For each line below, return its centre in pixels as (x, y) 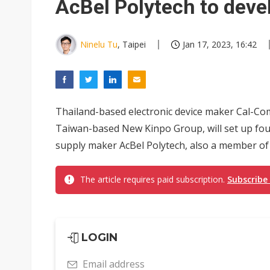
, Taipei (132, 44)
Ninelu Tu (99, 44)
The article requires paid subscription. (154, 179)
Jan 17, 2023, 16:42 (220, 44)
